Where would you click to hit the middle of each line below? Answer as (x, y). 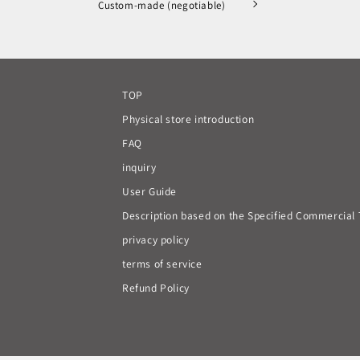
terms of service (162, 264)
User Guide (149, 191)
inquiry (139, 167)
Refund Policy (156, 288)
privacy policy (156, 239)
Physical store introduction (188, 119)
